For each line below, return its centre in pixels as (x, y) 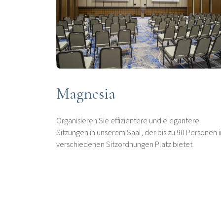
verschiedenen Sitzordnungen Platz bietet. (125, 145)
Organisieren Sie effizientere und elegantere (128, 121)
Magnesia (86, 94)
